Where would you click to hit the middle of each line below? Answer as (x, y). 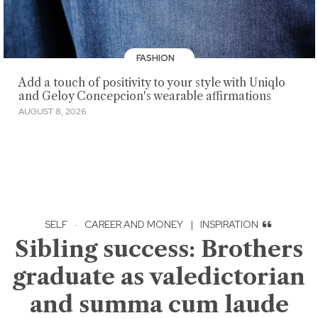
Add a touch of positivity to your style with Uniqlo (152, 82)
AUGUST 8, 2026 (52, 112)
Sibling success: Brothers (159, 249)
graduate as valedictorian (159, 277)
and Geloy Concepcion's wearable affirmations (144, 96)
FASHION (157, 59)
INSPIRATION (230, 225)
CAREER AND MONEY (133, 225)
